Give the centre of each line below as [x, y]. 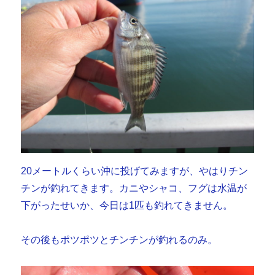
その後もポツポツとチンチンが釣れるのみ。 [119, 240]
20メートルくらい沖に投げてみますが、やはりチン [135, 171]
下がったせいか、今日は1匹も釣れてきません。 [127, 206]
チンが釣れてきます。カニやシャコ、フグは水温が [134, 188]
